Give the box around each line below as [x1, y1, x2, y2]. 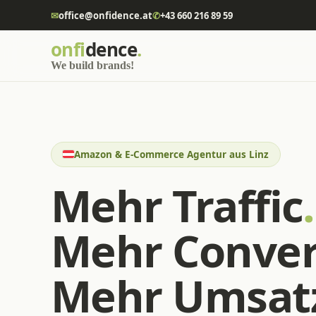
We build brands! [51, 59, 134, 71]
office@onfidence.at [59, 8, 152, 22]
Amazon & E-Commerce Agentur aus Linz [74, 147, 269, 161]
